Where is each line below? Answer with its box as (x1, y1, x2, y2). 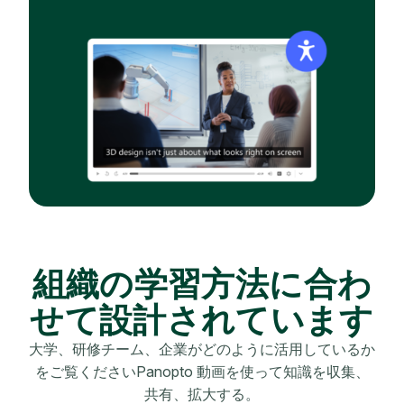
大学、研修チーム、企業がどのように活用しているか (29, 339, 375, 358)
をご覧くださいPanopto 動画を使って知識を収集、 (34, 362, 370, 381)
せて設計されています (30, 298, 374, 340)
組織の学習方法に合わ (32, 262, 372, 304)
